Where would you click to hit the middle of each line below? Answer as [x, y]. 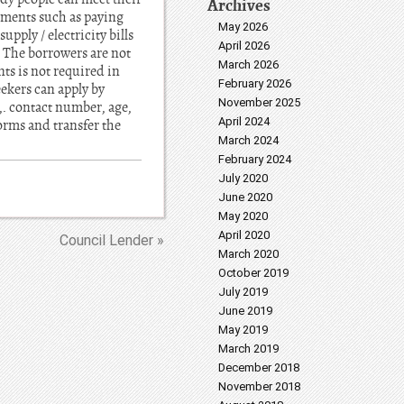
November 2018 [259, 386]
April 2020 [244, 234]
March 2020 [248, 253]
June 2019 [245, 310]
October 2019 [253, 272]
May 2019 [243, 329]
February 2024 [255, 159]
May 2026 [243, 26]
